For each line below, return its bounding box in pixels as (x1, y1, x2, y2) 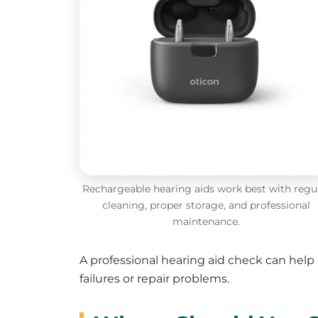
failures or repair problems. (79, 272, 229, 286)
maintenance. (172, 215, 240, 229)
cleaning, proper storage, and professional (102, 199, 310, 212)
